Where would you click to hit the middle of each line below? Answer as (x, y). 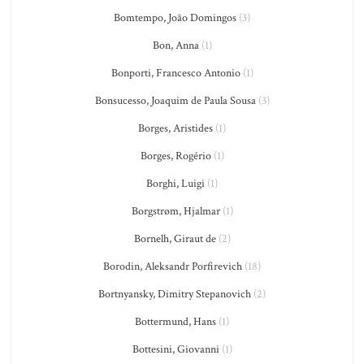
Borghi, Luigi (175, 183)
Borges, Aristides (175, 128)
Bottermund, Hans (175, 321)
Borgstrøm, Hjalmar (175, 211)
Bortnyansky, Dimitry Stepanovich (175, 294)
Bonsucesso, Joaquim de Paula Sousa (175, 100)
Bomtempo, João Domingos (175, 17)
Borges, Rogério (175, 156)
